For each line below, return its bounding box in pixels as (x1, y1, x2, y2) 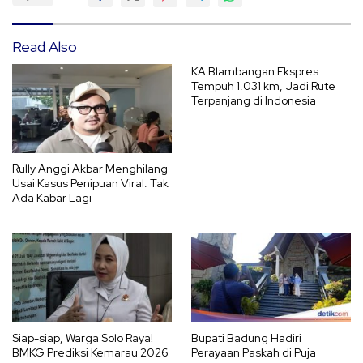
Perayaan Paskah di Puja (191, 345, 316, 361)
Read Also (12, 36, 77, 56)
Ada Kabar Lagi (12, 190, 92, 205)
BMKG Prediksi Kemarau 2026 (12, 345, 169, 361)
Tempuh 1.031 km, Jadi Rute (191, 78, 335, 93)
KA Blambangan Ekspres (191, 63, 318, 79)
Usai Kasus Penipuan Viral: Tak (12, 176, 169, 190)
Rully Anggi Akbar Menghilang (12, 161, 168, 176)
